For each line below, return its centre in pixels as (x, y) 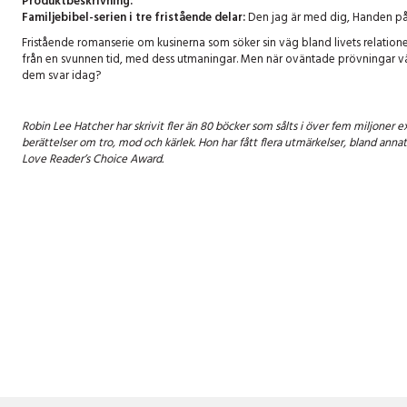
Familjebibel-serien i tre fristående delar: (134, 18)
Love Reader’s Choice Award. (94, 160)
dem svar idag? (61, 76)
